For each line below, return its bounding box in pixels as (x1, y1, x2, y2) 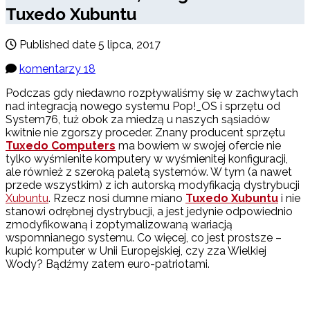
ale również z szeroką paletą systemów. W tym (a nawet (6, 165, 292, 179)
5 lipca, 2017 (98, 38, 161, 52)
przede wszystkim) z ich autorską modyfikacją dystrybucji (6, 179, 300, 192)
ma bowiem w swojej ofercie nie (116, 139, 281, 153)
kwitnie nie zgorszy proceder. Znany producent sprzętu (6, 126, 285, 140)
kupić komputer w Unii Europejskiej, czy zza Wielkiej (6, 244, 266, 258)
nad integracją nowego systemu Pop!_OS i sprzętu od (6, 100, 280, 113)
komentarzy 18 (19, 62, 95, 76)
